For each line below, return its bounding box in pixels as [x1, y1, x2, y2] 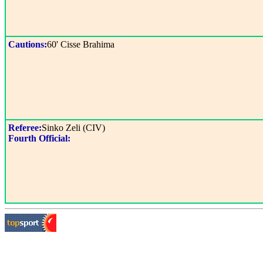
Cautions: [8, 39, 47, 49]
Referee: [8, 123, 42, 133]
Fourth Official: [8, 133, 70, 143]
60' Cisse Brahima [47, 39, 114, 49]
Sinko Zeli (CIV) [42, 123, 105, 133]
